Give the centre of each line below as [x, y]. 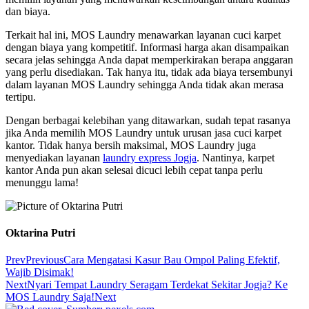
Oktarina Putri [40, 232]
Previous [44, 260]
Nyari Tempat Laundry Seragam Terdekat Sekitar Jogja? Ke [157, 285]
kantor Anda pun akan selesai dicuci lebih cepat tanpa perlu [134, 170]
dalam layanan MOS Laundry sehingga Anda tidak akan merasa [144, 84]
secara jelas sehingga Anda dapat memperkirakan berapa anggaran [149, 59]
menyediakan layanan [54, 157]
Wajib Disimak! [40, 272]
